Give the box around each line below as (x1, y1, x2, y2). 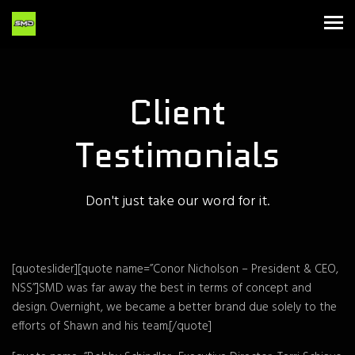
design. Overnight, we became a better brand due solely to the (12, 298, 337, 317)
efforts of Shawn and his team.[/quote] (12, 317, 212, 336)
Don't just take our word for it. (85, 190, 270, 213)
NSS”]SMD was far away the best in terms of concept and (12, 279, 311, 298)
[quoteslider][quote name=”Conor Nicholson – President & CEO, (12, 260, 338, 279)
